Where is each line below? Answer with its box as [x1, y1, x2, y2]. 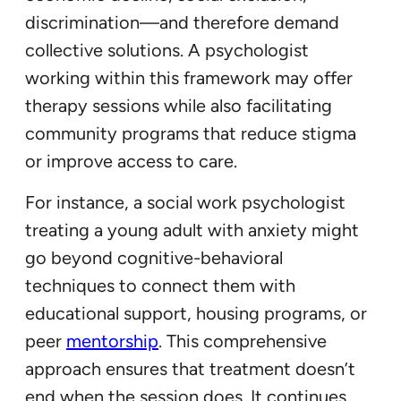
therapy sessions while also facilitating [25, 95, 332, 117]
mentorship [66, 330, 158, 353]
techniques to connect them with [25, 275, 295, 297]
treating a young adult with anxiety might [25, 219, 359, 242]
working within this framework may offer [25, 67, 353, 90]
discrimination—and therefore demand [25, 12, 339, 34]
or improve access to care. [25, 150, 237, 173]
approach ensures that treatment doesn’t [25, 358, 355, 380]
